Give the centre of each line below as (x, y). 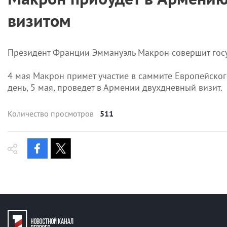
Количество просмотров (51, 114)
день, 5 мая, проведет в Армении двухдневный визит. (115, 88)
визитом (39, 21)
